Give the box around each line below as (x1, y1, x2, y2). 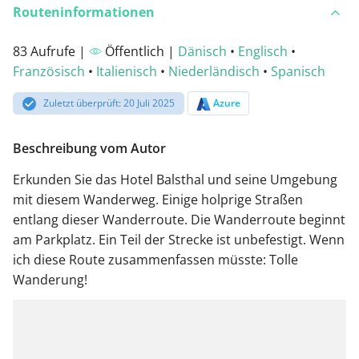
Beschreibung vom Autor (13, 139, 166, 157)
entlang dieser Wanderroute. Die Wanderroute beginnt (13, 210, 345, 228)
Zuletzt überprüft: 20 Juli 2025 (43, 96, 175, 111)
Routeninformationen (13, 3, 155, 22)
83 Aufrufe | (13, 42, 89, 61)
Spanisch (271, 63, 325, 81)
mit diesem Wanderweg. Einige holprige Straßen (13, 190, 303, 208)
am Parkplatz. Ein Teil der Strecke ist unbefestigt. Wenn (13, 230, 345, 248)
